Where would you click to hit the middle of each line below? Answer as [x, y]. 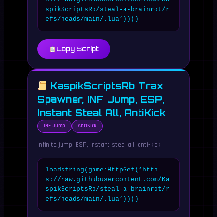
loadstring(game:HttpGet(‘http [102, 170]
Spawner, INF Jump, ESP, [101, 99]
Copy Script [77, 49]
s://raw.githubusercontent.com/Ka [108, 179]
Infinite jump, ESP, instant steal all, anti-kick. [100, 145]
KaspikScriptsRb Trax [105, 86]
